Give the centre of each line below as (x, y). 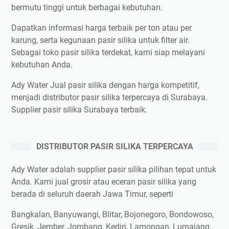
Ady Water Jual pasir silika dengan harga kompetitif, (105, 85)
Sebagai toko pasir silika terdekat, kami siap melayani (108, 53)
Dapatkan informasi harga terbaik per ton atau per (101, 28)
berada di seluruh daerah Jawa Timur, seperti (92, 194)
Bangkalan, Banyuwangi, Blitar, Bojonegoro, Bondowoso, (112, 215)
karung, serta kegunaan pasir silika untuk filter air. (100, 40)
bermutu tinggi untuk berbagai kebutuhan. (87, 8)
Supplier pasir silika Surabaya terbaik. (79, 110)
